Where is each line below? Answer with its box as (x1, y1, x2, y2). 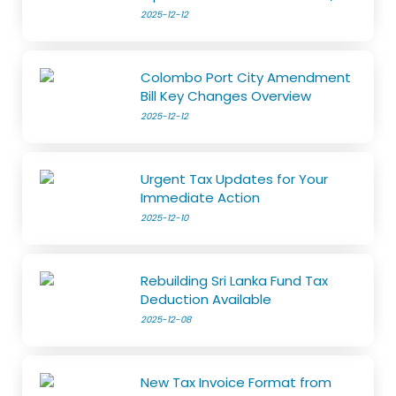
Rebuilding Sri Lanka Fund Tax (141, 271, 329, 291)
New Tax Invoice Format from (141, 373, 332, 392)
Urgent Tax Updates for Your (141, 170, 329, 189)
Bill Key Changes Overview (141, 87, 312, 106)
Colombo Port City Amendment (141, 68, 352, 88)
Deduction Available (141, 290, 272, 309)
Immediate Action (141, 188, 261, 208)
